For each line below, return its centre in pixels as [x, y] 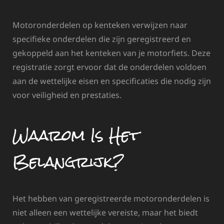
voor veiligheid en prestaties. [67, 95]
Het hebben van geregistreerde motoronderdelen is [111, 198]
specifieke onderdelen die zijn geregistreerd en [102, 39]
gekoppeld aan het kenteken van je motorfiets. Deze [111, 53]
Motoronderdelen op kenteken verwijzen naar [100, 25]
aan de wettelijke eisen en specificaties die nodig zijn [112, 81]
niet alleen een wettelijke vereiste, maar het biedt [105, 212]
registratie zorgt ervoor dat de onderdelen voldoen [109, 67]
